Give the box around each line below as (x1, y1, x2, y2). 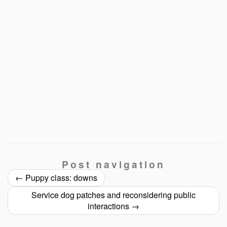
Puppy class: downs (23, 172, 97, 184)
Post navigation (62, 157, 165, 172)
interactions (88, 200, 131, 212)
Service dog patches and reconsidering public (31, 189, 196, 201)
